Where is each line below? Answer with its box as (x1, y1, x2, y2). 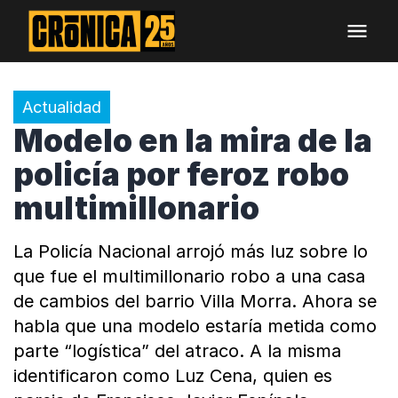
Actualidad (22, 98, 101, 116)
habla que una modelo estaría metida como (13, 315, 377, 337)
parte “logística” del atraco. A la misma (13, 340, 341, 362)
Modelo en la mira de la (13, 122, 372, 159)
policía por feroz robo (13, 155, 349, 193)
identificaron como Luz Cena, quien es (13, 365, 332, 386)
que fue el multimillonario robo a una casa (13, 266, 365, 287)
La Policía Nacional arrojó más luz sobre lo (13, 241, 368, 262)
